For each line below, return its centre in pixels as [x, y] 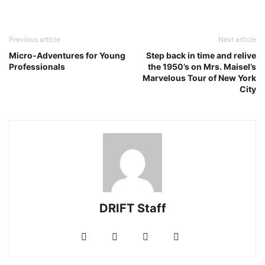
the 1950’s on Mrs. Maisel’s [202, 67]
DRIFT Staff [132, 209]
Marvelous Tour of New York [199, 78]
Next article [237, 40]
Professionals [37, 67]
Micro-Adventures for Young [67, 56]
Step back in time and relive [201, 56]
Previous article [35, 40]
